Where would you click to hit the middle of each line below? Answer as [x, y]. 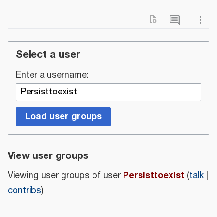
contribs [24, 191]
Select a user [48, 55]
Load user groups [63, 116]
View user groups [48, 156]
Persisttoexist [154, 176]
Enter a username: [52, 75]
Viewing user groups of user [65, 176]
